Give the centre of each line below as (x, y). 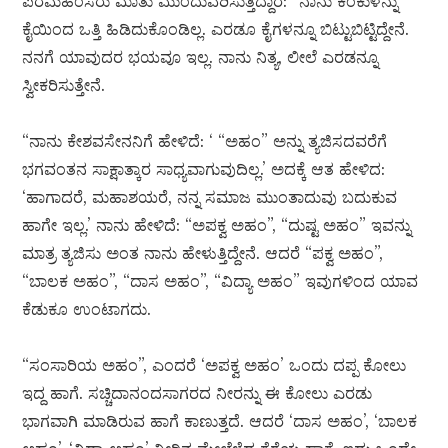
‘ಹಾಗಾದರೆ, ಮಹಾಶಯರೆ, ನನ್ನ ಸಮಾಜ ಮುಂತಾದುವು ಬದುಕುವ (210, 197)
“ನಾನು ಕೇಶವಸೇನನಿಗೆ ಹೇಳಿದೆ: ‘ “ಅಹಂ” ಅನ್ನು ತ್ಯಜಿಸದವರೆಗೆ (205, 141)
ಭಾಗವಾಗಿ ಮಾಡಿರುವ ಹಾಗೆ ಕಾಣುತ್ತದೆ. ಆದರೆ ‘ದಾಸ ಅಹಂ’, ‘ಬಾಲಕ (220, 421)
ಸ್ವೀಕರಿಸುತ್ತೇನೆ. (64, 85)
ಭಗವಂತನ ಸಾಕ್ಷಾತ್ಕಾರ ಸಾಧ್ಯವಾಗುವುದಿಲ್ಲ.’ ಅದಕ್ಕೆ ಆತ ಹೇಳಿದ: (204, 169)
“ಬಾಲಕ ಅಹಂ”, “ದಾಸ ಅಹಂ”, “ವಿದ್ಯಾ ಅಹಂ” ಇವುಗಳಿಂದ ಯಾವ (220, 281)
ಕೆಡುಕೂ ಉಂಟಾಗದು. (87, 309)
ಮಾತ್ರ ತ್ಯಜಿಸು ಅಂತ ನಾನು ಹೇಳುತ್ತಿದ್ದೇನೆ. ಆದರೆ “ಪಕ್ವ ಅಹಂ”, (203, 253)
